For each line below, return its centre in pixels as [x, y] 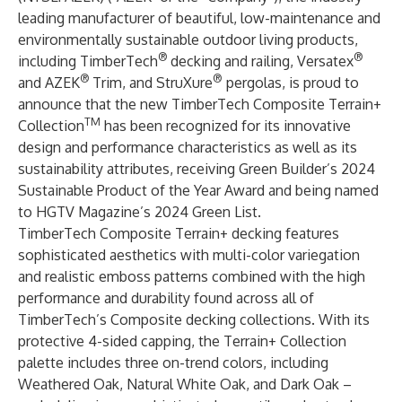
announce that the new [95, 104]
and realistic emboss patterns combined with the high [192, 276]
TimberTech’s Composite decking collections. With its [194, 319]
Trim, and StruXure [153, 83]
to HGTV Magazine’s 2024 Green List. [140, 212]
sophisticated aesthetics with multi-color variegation [189, 255]
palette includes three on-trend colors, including [173, 363]
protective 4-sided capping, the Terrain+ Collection [182, 341]
